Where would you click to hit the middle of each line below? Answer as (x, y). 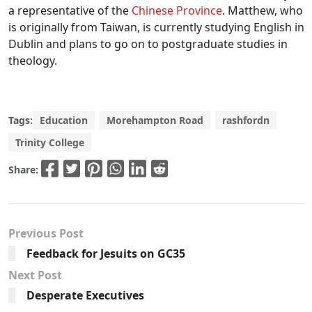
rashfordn (246, 120)
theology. (33, 61)
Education (64, 120)
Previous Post (46, 233)
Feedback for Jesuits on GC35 (106, 253)
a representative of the (70, 11)
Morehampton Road (155, 120)
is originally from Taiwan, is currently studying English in (156, 28)
